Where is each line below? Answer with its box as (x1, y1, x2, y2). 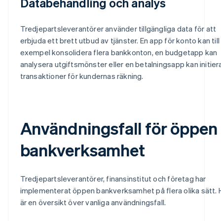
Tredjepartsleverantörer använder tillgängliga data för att (20, 23, 217, 34)
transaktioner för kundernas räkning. (20, 71, 144, 81)
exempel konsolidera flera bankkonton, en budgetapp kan (20, 47, 218, 57)
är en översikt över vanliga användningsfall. (20, 197, 166, 207)
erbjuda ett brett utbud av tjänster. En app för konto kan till (20, 35, 220, 45)
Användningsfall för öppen (20, 117, 218, 139)
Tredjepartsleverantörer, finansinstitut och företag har (20, 173, 206, 184)
